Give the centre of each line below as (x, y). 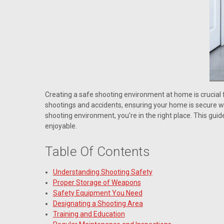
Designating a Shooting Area (98, 203)
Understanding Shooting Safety (102, 172)
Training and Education (89, 214)
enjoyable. (61, 126)
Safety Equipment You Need (97, 193)
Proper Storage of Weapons (97, 182)
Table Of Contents (97, 151)
